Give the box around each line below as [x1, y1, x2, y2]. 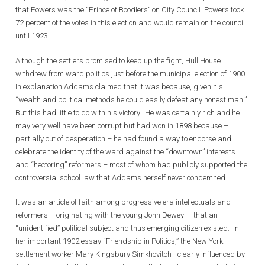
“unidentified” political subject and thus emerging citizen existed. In [15, 224, 239, 232]
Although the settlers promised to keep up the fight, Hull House [15, 56, 221, 65]
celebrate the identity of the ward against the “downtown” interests [15, 147, 235, 156]
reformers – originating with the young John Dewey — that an [15, 211, 218, 219]
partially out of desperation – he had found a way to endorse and [15, 134, 231, 143]
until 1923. [15, 31, 50, 40]
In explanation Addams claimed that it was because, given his [15, 82, 223, 91]
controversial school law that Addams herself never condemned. [15, 173, 227, 182]
